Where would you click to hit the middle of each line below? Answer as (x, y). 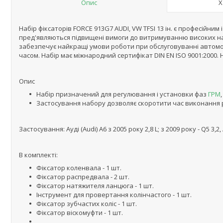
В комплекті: (38, 155)
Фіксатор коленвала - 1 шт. (79, 168)
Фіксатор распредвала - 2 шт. (83, 177)
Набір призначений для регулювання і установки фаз (122, 94)
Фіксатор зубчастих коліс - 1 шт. (87, 204)
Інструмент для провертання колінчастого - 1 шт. (114, 195)
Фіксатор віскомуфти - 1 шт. (80, 213)
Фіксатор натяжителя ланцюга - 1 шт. (95, 186)
